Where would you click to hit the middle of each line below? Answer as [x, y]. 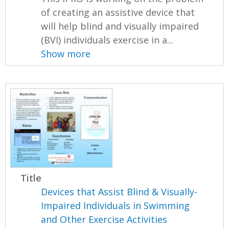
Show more [66, 54]
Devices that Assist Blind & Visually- [119, 192]
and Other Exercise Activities [104, 220]
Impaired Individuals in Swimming [116, 206]
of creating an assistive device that [118, 13]
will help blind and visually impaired [120, 26]
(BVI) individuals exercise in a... [107, 40]
